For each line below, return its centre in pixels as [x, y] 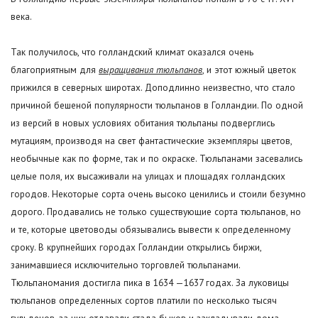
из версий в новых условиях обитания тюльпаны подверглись [143, 123]
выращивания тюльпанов [150, 70]
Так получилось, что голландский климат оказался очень [132, 52]
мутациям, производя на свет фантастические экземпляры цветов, [151, 141]
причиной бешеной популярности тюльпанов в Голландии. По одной [157, 105]
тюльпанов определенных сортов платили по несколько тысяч [144, 301]
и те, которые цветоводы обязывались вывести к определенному [150, 230]
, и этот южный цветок [249, 70]
